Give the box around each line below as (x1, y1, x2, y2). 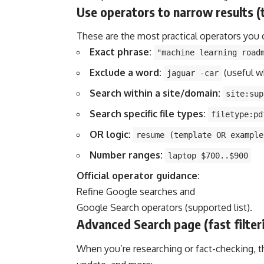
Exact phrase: (90, 46, 151, 58)
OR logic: (90, 128, 131, 141)
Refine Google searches (77, 186, 177, 198)
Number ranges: (90, 149, 163, 161)
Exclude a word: (90, 67, 161, 79)
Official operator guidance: (77, 170, 200, 182)
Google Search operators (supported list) (77, 202, 250, 214)
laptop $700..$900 (168, 151, 248, 161)
